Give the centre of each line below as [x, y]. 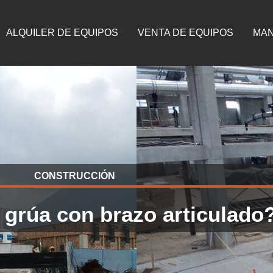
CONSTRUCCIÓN [74, 176]
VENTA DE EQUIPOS [186, 33]
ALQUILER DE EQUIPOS [62, 33]
